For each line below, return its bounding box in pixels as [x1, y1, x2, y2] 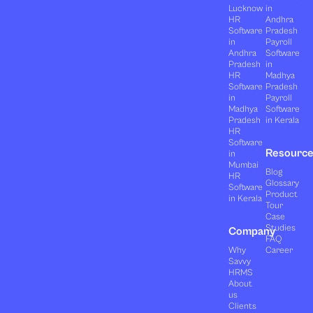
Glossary [265, 177, 300, 189]
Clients [228, 300, 256, 312]
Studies [265, 222, 296, 233]
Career [265, 245, 293, 256]
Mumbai [228, 159, 259, 170]
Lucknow [228, 3, 263, 14]
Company [228, 224, 275, 238]
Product [265, 189, 298, 200]
